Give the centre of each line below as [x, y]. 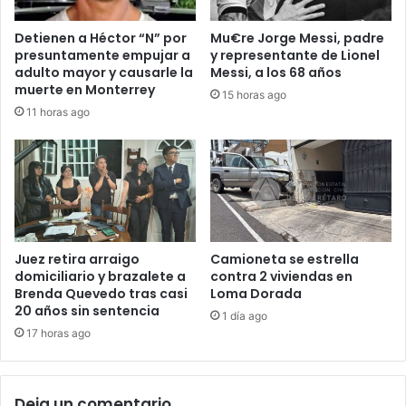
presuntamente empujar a [102, 56]
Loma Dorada [256, 294]
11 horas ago [58, 112]
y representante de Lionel [295, 56]
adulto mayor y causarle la [104, 73]
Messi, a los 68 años [276, 73]
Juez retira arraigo [77, 260]
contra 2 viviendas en [281, 277]
